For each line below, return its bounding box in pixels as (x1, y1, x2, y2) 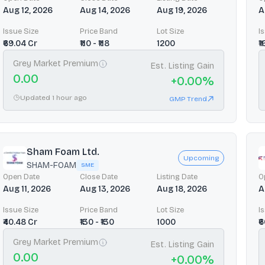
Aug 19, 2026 (157, 5, 207, 15)
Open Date (3, 172, 40, 182)
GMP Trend (169, 94, 207, 103)
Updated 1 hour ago (20, 93, 87, 102)
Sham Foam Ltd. (27, 146, 99, 157)
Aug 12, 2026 (3, 5, 53, 15)
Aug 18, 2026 (157, 183, 207, 194)
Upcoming (183, 154, 219, 163)
